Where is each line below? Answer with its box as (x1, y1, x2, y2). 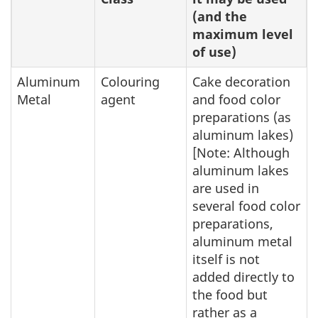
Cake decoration (192, 73, 290, 90)
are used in (192, 180, 259, 197)
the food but (192, 286, 268, 303)
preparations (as (192, 109, 291, 126)
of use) (192, 43, 236, 60)
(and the (192, 8, 247, 25)
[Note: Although (192, 144, 290, 161)
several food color (192, 197, 300, 214)
